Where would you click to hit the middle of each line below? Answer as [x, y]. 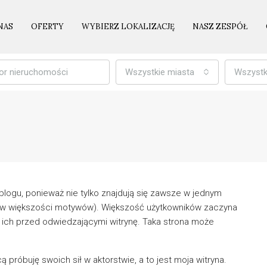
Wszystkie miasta [160, 72]
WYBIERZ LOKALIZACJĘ [128, 27]
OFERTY [47, 27]
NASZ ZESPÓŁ [220, 27]
